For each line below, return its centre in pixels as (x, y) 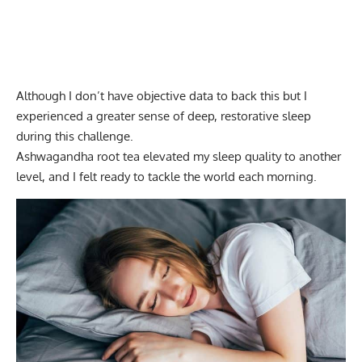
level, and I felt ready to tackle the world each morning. (166, 177)
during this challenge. (75, 137)
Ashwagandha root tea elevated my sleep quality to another (179, 157)
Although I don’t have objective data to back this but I (162, 96)
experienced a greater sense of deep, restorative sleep (164, 116)
